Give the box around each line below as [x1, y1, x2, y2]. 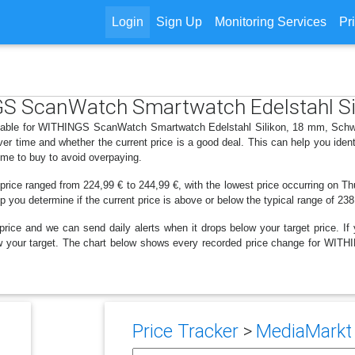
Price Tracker [132, 320, 239, 342]
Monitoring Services [214, 15, 326, 29]
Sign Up [155, 15, 202, 29]
